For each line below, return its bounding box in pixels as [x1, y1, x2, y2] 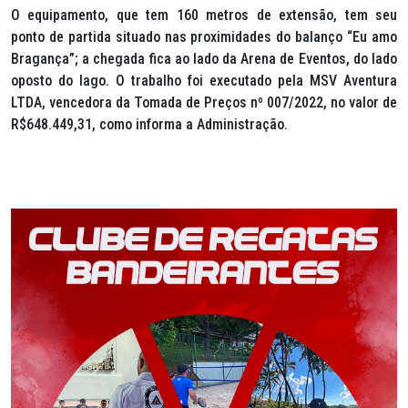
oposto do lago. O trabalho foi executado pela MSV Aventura [11, 72, 397, 89]
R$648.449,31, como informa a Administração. [11, 116, 288, 133]
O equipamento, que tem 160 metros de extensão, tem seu [11, 6, 397, 24]
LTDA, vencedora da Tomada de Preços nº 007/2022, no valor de [11, 94, 397, 111]
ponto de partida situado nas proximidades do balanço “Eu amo [11, 28, 397, 46]
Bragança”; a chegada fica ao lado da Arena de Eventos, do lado [11, 50, 397, 67]
